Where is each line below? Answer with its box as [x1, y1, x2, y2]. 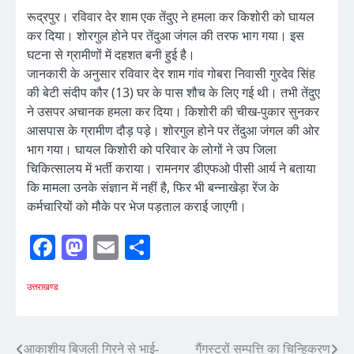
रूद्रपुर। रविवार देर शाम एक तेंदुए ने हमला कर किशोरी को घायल [27, 8, 314, 26]
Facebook [55, 233, 153, 262]
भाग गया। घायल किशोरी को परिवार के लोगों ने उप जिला [27, 141, 277, 159]
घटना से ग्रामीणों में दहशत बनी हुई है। [27, 46, 195, 64]
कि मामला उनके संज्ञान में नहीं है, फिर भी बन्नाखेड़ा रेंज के [27, 179, 279, 197]
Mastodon [87, 233, 187, 262]
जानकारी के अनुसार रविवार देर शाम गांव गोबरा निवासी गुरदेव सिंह [27, 65, 315, 83]
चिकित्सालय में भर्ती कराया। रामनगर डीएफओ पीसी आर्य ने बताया [27, 160, 316, 178]
